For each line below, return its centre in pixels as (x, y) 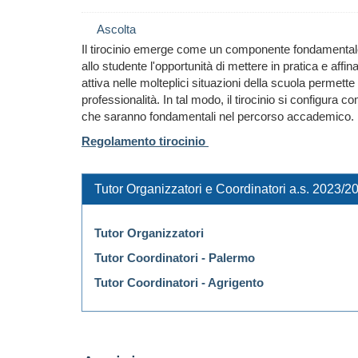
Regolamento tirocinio (145, 141)
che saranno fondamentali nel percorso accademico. (218, 116)
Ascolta (116, 29)
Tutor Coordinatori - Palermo (175, 258)
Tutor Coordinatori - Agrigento (179, 282)
